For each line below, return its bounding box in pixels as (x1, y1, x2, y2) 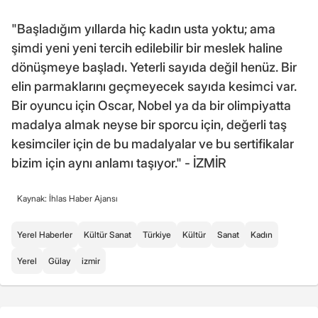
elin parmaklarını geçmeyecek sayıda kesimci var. (11, 79, 297, 94)
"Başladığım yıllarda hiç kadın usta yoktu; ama (11, 21, 275, 37)
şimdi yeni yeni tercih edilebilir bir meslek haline (11, 40, 283, 56)
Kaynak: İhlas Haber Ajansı (17, 193, 118, 204)
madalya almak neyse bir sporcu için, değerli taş (11, 117, 287, 133)
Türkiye (143, 229, 171, 241)
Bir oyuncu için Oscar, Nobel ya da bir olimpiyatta (11, 98, 291, 114)
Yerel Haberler (17, 229, 72, 241)
